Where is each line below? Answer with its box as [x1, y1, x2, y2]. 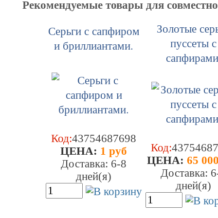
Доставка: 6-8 [61, 158, 127, 170]
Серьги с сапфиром [48, 23, 140, 38]
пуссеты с [170, 36, 217, 50]
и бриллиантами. [54, 38, 133, 53]
